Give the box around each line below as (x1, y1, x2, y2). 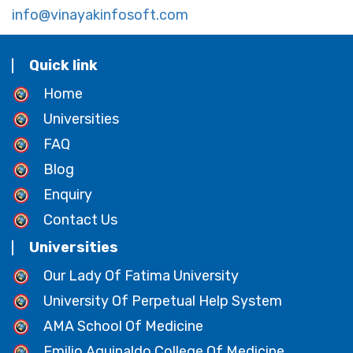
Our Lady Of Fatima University (43, 266, 239, 284)
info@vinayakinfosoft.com (12, 6, 188, 24)
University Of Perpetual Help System (43, 292, 282, 310)
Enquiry (43, 185, 92, 203)
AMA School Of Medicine (43, 317, 203, 335)
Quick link (29, 56, 98, 74)
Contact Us (43, 210, 117, 229)
